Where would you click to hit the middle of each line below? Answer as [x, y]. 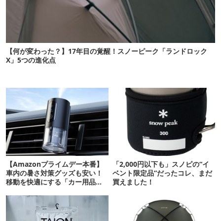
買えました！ [133, 182]
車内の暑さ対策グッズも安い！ [54, 173]
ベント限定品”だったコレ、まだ [163, 173]
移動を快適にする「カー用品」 [54, 182]
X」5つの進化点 [31, 60]
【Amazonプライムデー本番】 [55, 164]
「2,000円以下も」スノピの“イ [161, 164]
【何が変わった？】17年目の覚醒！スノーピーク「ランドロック [107, 51]
